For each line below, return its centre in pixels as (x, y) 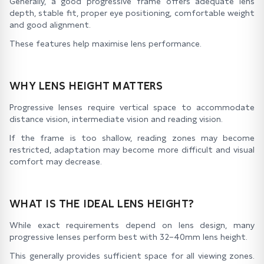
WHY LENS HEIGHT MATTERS (86, 86)
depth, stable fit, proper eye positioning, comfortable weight (132, 13)
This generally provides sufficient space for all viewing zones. (132, 256)
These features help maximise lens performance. (105, 44)
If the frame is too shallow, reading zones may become (132, 138)
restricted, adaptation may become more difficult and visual (132, 150)
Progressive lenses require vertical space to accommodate (132, 107)
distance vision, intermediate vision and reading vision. (116, 119)
